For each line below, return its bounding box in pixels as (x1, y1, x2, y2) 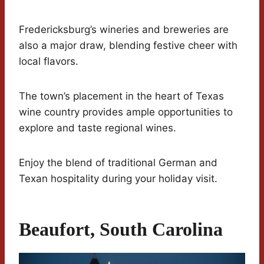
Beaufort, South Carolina (19, 218, 223, 240)
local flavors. (19, 55, 78, 67)
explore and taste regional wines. (19, 121, 176, 134)
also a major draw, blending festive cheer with (19, 39, 237, 51)
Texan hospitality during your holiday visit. (19, 172, 217, 184)
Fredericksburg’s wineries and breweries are (19, 23, 229, 35)
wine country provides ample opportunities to (19, 105, 233, 118)
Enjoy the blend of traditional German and (19, 156, 217, 169)
